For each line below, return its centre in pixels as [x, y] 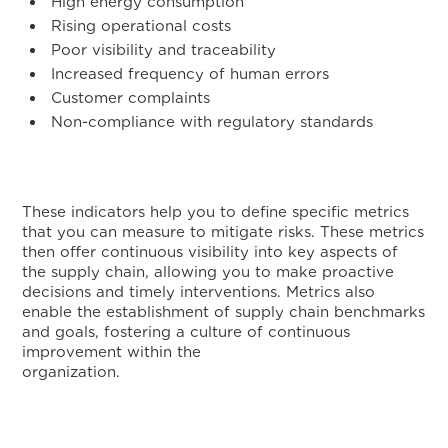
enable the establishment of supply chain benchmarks [224, 312]
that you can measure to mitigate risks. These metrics [223, 232]
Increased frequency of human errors [190, 74]
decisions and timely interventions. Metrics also [199, 292]
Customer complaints [131, 98]
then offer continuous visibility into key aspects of [210, 252]
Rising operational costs [141, 26]
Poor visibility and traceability [164, 50]
